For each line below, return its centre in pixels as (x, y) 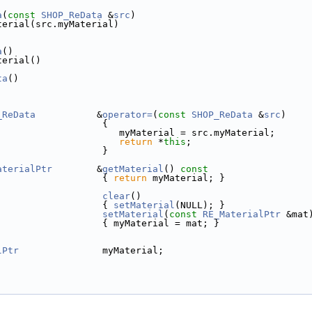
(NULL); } (200, 205)
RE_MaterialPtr (242, 214)
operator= (127, 115)
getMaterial (133, 169)
